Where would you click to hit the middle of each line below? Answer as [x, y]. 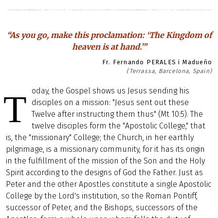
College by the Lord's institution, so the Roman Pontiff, [102, 196]
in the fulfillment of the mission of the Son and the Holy [105, 161]
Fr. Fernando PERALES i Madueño [157, 62]
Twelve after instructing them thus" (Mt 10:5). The [117, 114]
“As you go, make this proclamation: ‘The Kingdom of [109, 35]
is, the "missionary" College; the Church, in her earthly [100, 137]
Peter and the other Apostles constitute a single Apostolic [109, 184]
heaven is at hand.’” [109, 47]
